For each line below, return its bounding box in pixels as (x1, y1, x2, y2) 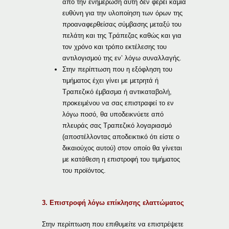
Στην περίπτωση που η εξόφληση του (62, 65, 173, 73)
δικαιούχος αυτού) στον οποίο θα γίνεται (62, 144, 182, 152)
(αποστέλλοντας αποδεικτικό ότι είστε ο (62, 132, 180, 141)
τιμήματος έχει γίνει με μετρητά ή (62, 76, 159, 84)
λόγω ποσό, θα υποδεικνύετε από (62, 110, 164, 118)
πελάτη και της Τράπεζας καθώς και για (62, 31, 182, 39)
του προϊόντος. (62, 166, 106, 174)
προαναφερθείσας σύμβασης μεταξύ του (62, 20, 182, 28)
